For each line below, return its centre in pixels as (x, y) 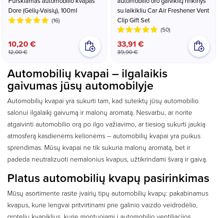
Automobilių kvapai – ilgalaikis (87, 73)
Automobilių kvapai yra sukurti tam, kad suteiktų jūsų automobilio (103, 100)
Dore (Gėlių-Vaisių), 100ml (43, 10)
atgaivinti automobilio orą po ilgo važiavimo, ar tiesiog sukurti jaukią (106, 124)
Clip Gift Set (134, 20)
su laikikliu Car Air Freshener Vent (163, 10)
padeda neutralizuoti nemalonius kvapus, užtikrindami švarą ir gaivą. (107, 159)
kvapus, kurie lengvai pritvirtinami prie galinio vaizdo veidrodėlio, (102, 204)
